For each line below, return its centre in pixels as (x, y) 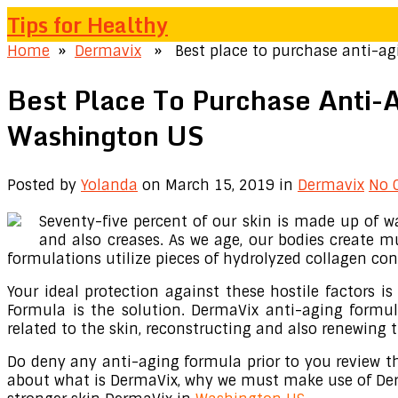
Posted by (44, 185)
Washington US (106, 135)
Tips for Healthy (88, 24)
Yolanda (109, 185)
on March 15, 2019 (208, 185)
